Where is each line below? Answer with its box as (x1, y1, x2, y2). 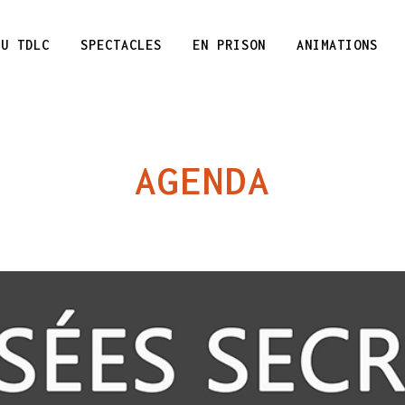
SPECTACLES (80, 37, 162, 52)
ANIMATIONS (297, 37, 378, 52)
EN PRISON (193, 37, 266, 52)
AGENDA (135, 158, 270, 202)
